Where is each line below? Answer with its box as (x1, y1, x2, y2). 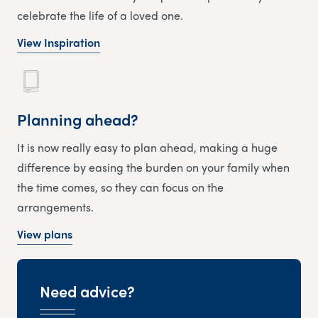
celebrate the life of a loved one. (17, 6, 183, 23)
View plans (17, 226, 72, 243)
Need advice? (40, 280, 135, 303)
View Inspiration (17, 33, 100, 50)
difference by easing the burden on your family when (17, 159, 290, 176)
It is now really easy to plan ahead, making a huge (17, 139, 278, 156)
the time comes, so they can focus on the (17, 179, 224, 196)
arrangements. (17, 199, 94, 216)
